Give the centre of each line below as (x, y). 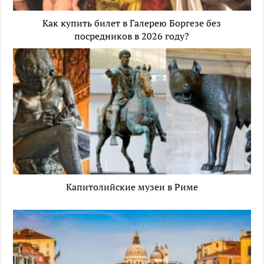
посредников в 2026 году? (132, 36)
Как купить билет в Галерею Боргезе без (132, 23)
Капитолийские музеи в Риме (132, 187)
